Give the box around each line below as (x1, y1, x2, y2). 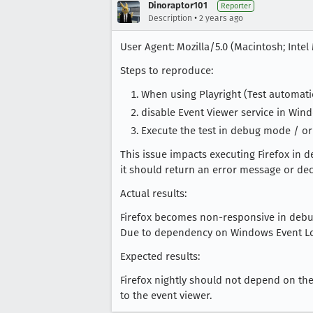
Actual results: (120, 187, 187, 200)
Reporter (221, 1, 251, 10)
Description (148, 13, 192, 23)
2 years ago (199, 13, 243, 23)
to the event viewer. (120, 289, 212, 302)
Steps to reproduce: (120, 64, 213, 77)
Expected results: (120, 249, 200, 263)
